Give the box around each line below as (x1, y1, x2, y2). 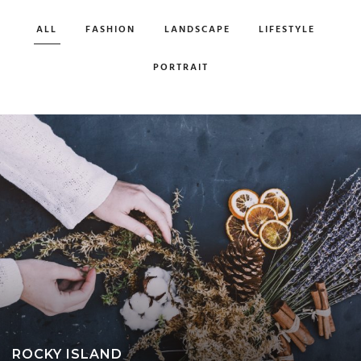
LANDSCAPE (164, 22, 230, 39)
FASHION (85, 22, 136, 39)
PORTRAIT (152, 59, 209, 76)
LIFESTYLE (258, 22, 315, 39)
